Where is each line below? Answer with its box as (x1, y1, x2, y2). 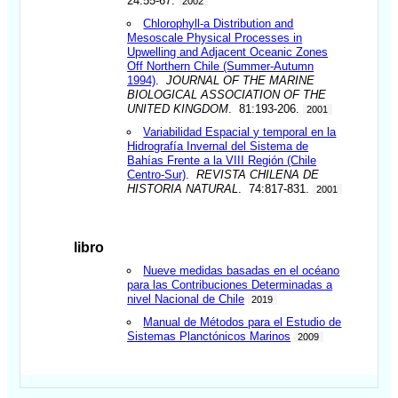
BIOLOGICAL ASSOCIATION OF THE (127, 87, 327, 101)
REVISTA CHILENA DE (196, 167, 320, 181)
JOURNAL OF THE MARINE (166, 73, 315, 87)
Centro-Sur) (127, 167, 187, 181)
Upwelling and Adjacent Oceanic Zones (127, 44, 329, 59)
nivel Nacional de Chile (127, 292, 245, 306)
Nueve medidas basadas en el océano (143, 264, 340, 278)
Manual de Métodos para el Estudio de (143, 315, 342, 330)
